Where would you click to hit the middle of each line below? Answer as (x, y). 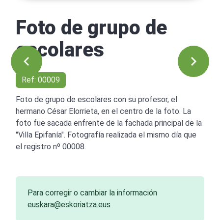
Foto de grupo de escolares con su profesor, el (96, 99)
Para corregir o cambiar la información (92, 192)
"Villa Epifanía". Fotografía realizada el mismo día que (106, 135)
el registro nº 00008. (51, 146)
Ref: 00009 (41, 80)
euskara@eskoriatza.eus (69, 204)
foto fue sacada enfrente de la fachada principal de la (109, 123)
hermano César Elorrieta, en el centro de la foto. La (103, 111)
